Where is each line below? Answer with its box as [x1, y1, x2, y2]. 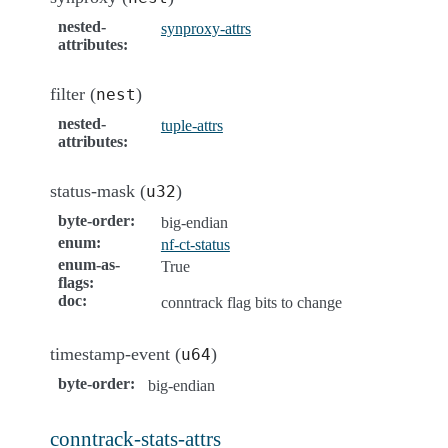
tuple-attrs [160, 116, 223, 134]
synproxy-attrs [160, 19, 251, 37]
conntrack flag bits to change [160, 293, 342, 311]
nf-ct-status [160, 235, 230, 253]
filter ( [50, 83, 96, 104]
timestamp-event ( [50, 343, 181, 364]
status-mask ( [50, 180, 146, 201]
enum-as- [58, 255, 120, 273]
